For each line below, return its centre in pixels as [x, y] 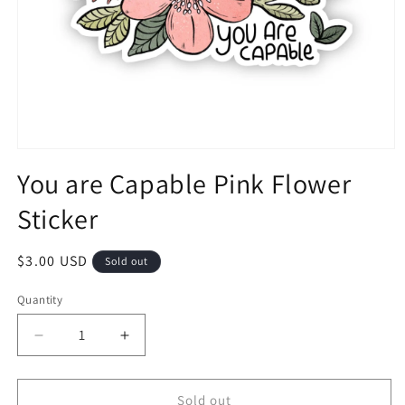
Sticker [58, 219]
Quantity [40, 300]
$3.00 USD [53, 261]
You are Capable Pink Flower [184, 184]
